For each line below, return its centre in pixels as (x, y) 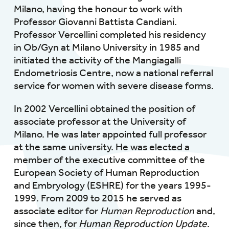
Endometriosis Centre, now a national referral (113, 73)
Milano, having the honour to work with (98, 9)
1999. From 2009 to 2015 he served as (97, 198)
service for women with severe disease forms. (113, 86)
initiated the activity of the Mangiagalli (97, 60)
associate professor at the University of (100, 122)
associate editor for (56, 211)
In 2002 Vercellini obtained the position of (104, 109)
